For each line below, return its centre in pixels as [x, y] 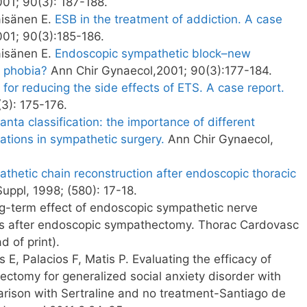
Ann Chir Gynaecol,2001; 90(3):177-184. [160, 70]
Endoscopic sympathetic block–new [153, 53]
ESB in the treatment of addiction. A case [169, 19]
